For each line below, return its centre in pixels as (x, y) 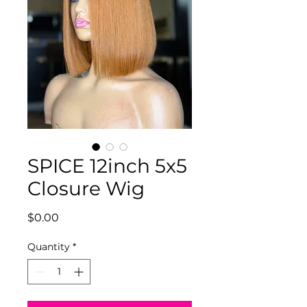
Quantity (49, 247)
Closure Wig (86, 188)
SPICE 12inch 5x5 (107, 166)
